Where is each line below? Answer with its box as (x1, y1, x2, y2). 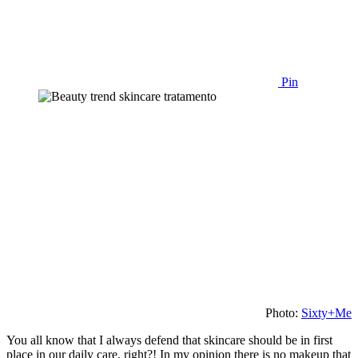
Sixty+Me (301, 305, 352, 320)
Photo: (265, 305, 301, 320)
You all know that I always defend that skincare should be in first (6, 332, 332, 347)
